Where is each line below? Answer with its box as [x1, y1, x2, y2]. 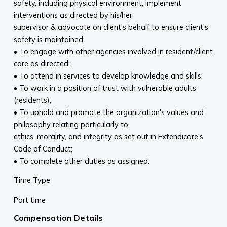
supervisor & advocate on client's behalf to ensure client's [13, 22, 208, 32]
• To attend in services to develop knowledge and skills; [13, 71, 203, 81]
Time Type [13, 175, 50, 185]
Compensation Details [13, 213, 103, 223]
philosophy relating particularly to [13, 120, 128, 130]
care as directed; [13, 59, 70, 69]
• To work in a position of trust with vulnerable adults [13, 83, 196, 93]
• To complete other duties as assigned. [13, 156, 149, 166]
